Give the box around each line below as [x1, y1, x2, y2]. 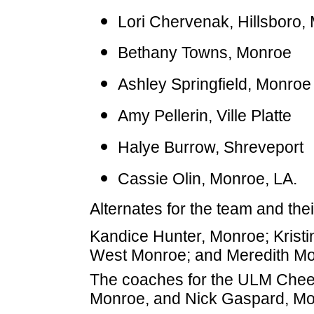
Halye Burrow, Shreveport [117, 137, 303, 156]
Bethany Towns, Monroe [117, 43, 292, 62]
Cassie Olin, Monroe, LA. [117, 169, 297, 188]
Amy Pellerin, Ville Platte [117, 106, 292, 125]
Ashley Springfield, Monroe [117, 75, 311, 94]
